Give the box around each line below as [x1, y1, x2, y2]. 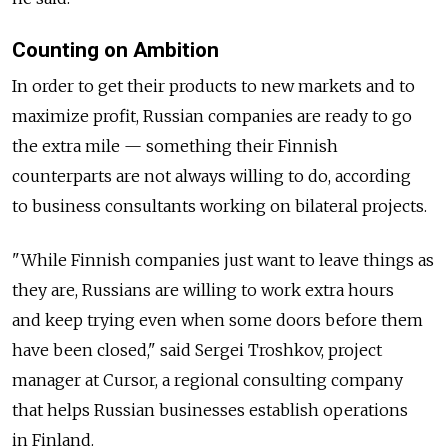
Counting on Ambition [12, 38, 219, 63]
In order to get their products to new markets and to [12, 75, 415, 96]
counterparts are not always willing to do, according [12, 165, 411, 186]
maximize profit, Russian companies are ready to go [12, 105, 412, 126]
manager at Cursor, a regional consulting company [12, 369, 403, 390]
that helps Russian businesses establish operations [12, 399, 408, 420]
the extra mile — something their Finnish [12, 135, 338, 156]
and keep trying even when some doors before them [12, 309, 423, 330]
